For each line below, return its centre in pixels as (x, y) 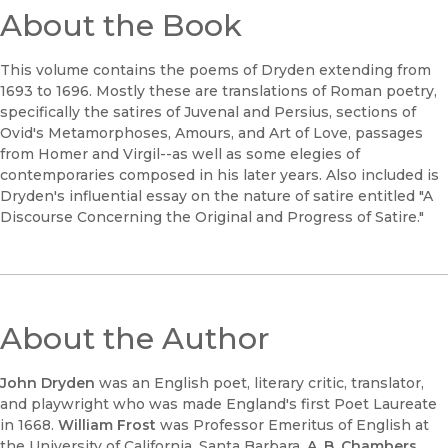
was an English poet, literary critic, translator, (259, 383)
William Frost (107, 425)
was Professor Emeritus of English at (292, 425)
